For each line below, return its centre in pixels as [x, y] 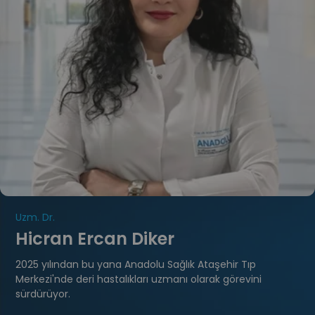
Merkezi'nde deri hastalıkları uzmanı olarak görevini [139, 279]
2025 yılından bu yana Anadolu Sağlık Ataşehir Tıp [136, 264]
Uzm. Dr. [35, 217]
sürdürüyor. [43, 294]
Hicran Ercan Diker [95, 238]
